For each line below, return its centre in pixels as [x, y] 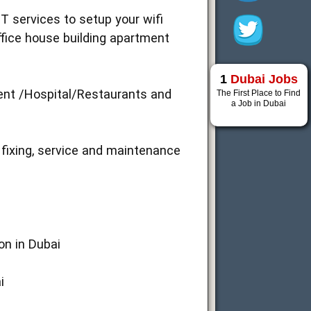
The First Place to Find [259, 93]
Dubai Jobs [264, 79]
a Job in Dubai [259, 103]
